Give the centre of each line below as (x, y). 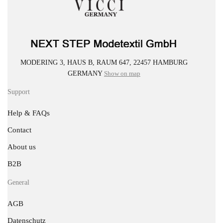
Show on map (122, 73)
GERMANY (86, 73)
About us (22, 147)
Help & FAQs (29, 113)
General (18, 182)
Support (19, 92)
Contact (19, 130)
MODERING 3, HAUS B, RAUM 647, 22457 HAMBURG (104, 62)
